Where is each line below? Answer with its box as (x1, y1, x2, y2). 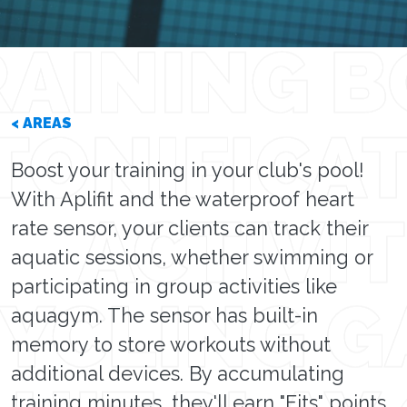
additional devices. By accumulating (11, 362, 344, 385)
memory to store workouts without (11, 333, 331, 356)
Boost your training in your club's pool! (11, 159, 364, 182)
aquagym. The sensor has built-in (11, 304, 318, 327)
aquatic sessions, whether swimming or (11, 246, 372, 269)
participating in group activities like (11, 275, 337, 298)
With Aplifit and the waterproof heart (11, 188, 354, 211)
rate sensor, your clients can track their (11, 217, 368, 240)
